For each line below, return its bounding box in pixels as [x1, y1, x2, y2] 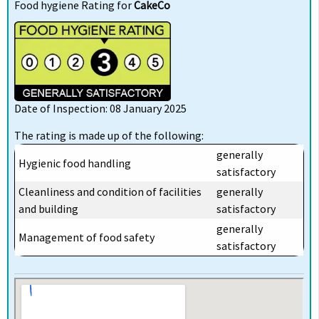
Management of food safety [18, 229, 155, 244]
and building [18, 201, 78, 216]
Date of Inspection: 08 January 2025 [14, 100, 187, 115]
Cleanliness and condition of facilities [18, 184, 202, 199]
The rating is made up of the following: [14, 127, 204, 142]
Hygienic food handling [18, 155, 131, 170]
